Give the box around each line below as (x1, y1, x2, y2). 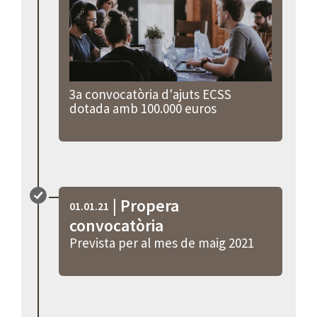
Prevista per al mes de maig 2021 (69, 234, 255, 251)
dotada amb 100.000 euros (69, 99, 217, 117)
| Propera (109, 194, 180, 217)
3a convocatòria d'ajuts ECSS (69, 85, 232, 103)
